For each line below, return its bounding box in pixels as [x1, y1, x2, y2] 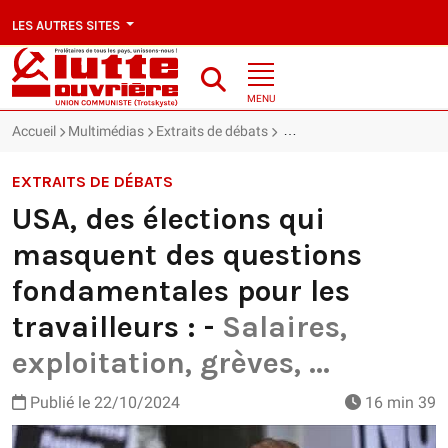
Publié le [26, 393, 94, 413]
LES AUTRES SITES [12, 17, 123, 33]
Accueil [12, 123, 56, 140]
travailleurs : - [12, 309, 222, 346]
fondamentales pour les [12, 273, 350, 310]
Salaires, [222, 309, 347, 346]
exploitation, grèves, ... [12, 345, 330, 382]
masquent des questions [12, 237, 362, 274]
